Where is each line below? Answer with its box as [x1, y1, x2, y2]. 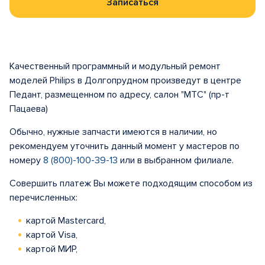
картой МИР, [26, 243, 77, 255]
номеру [9, 154, 43, 166]
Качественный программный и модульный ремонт [9, 60, 221, 72]
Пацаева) [9, 103, 48, 115]
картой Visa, [26, 229, 77, 241]
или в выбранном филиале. [118, 154, 234, 166]
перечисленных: [9, 192, 77, 203]
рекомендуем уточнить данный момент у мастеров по [9, 140, 240, 152]
